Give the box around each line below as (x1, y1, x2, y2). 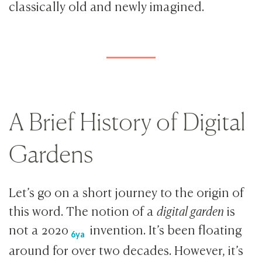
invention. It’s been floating (87, 219, 243, 238)
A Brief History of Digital (9, 107, 246, 137)
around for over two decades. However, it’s (9, 240, 244, 258)
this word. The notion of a (9, 201, 157, 219)
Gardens (9, 139, 94, 169)
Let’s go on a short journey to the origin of (9, 182, 244, 201)
